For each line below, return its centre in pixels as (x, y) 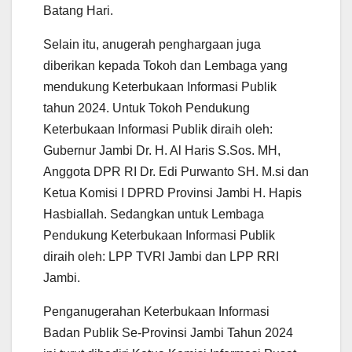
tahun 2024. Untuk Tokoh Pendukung (147, 108)
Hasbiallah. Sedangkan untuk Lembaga (154, 214)
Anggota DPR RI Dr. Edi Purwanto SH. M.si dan (176, 171)
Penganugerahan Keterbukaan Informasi (156, 311)
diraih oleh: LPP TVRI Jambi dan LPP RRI (161, 256)
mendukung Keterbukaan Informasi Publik (160, 86)
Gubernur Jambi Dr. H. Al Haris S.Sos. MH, (162, 150)
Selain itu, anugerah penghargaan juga (152, 44)
